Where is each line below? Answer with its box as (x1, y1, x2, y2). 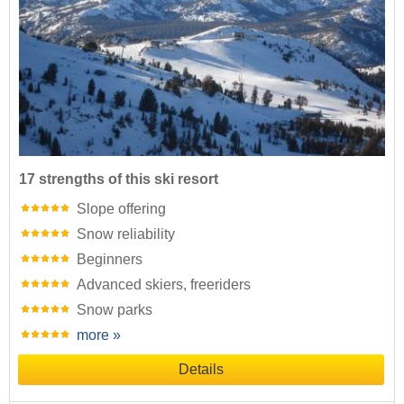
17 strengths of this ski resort (19, 170, 218, 187)
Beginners (77, 251, 142, 267)
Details (179, 361, 224, 377)
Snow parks (77, 301, 152, 317)
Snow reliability (77, 225, 175, 242)
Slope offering (77, 200, 166, 216)
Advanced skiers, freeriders (77, 276, 251, 292)
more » (77, 326, 121, 343)
